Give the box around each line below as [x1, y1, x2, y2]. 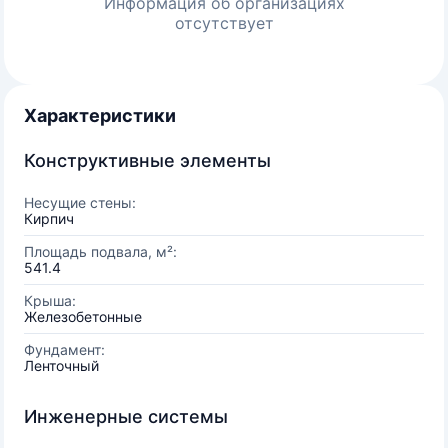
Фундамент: [24, 341, 105, 358]
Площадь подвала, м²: [24, 243, 177, 260]
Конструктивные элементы [24, 150, 271, 171]
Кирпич [24, 210, 74, 227]
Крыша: [24, 292, 76, 309]
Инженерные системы [24, 406, 228, 427]
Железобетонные [24, 308, 142, 325]
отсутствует [174, 13, 274, 33]
